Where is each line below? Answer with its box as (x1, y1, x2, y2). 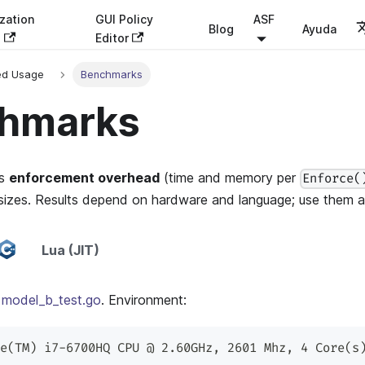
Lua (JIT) (42, 242, 100, 259)
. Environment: (101, 292, 187, 309)
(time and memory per (160, 169, 300, 187)
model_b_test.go (2, 292, 101, 309)
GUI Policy (95, 12, 153, 26)
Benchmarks (80, 68, 143, 81)
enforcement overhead (9, 169, 160, 187)
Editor (95, 31, 129, 45)
